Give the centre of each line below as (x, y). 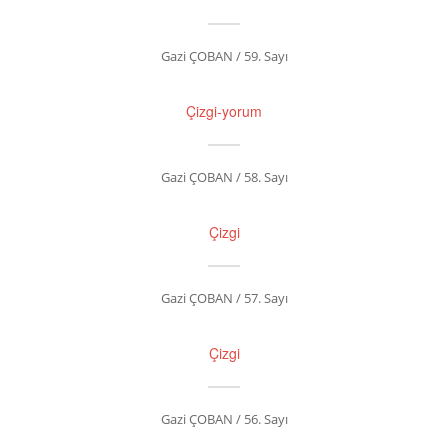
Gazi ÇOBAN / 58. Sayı (224, 177)
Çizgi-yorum (224, 111)
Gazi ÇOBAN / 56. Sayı (224, 419)
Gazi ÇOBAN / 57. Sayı (224, 298)
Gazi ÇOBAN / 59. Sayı (224, 56)
